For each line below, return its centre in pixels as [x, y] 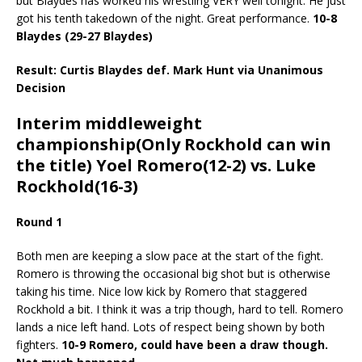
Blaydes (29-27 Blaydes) [84, 36]
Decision [42, 87]
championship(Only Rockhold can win [174, 144]
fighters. [39, 344]
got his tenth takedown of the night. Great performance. [164, 18]
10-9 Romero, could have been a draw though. [195, 344]
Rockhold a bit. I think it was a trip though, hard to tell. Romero [180, 309]
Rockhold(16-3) [77, 186]
